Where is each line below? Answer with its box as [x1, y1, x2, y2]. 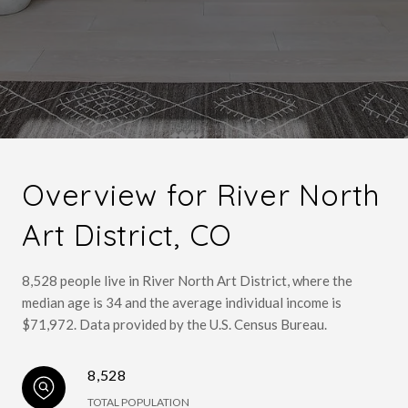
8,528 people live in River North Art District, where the [22, 272, 352, 289]
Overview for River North [22, 177, 380, 213]
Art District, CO [22, 217, 232, 253]
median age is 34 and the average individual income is [22, 294, 342, 311]
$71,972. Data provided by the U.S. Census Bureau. [22, 316, 327, 332]
